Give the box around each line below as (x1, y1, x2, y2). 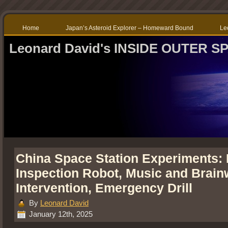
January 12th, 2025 (27, 209, 93, 218)
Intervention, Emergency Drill (16, 181, 192, 195)
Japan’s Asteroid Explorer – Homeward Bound (66, 24, 193, 32)
